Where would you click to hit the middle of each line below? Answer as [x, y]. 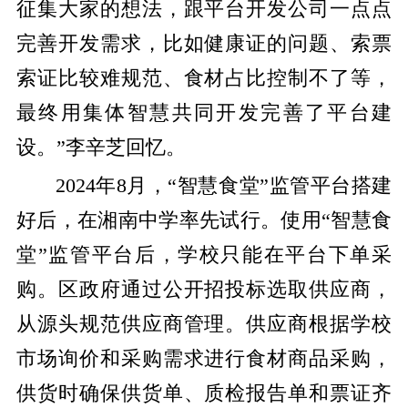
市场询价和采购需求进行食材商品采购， [204, 358]
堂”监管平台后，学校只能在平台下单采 [204, 255]
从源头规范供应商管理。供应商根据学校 [204, 324]
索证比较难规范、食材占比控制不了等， [204, 78]
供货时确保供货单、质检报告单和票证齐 [204, 393]
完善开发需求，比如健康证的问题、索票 [204, 43]
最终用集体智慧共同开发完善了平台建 [204, 112]
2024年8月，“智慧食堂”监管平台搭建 [224, 185]
